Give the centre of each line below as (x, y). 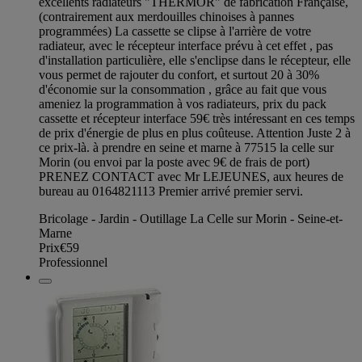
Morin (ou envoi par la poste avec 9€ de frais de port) (174, 162)
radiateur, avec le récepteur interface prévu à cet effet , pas (186, 46)
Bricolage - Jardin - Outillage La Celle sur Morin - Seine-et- (191, 219)
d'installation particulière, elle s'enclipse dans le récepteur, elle (195, 61)
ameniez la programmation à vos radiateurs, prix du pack (183, 104)
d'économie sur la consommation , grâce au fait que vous (183, 90)
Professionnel (73, 263)
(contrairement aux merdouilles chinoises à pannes (166, 17)
